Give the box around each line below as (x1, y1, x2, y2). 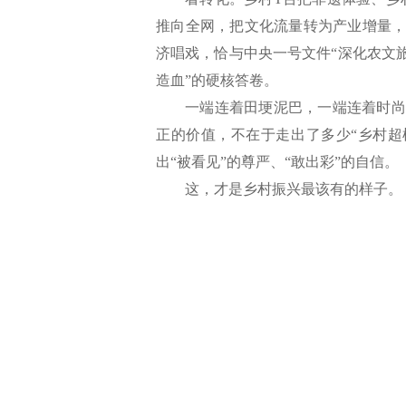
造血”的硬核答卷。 (156, 72, 278, 88)
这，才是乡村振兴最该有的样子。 (185, 181, 402, 197)
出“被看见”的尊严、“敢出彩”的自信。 (156, 154, 399, 169)
